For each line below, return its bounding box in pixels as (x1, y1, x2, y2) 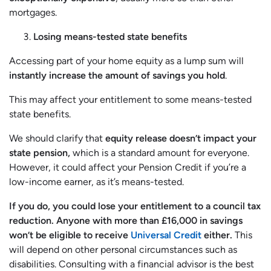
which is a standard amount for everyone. (70, 147, 249, 159)
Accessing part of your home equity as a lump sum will (9, 55, 244, 67)
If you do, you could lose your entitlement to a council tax (9, 200, 261, 212)
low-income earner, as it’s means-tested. (9, 176, 184, 188)
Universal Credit (131, 229, 201, 241)
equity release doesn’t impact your (103, 132, 256, 145)
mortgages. (9, 7, 59, 19)
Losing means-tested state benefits (33, 31, 187, 43)
